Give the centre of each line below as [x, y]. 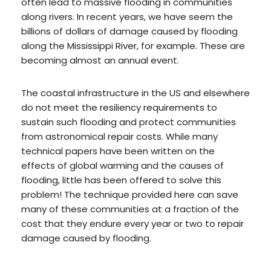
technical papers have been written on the [118, 151]
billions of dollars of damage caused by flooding [129, 31]
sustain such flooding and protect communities [129, 122]
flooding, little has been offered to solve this [121, 180]
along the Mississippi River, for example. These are [133, 45]
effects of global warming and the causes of [122, 165]
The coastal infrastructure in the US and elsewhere [135, 93]
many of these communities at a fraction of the [130, 209]
